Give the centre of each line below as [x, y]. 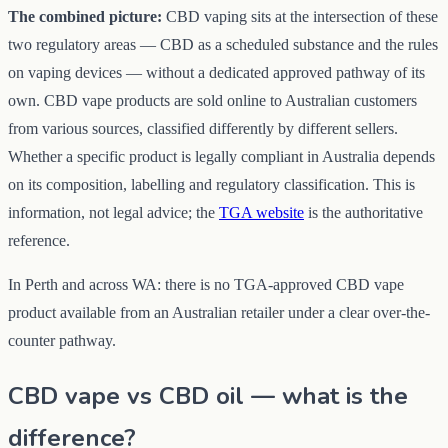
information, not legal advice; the [113, 213]
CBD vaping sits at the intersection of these [300, 17]
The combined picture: [85, 17]
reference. [39, 241]
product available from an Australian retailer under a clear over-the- [219, 313]
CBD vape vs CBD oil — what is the [208, 396]
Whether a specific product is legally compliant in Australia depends [221, 157]
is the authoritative [363, 213]
